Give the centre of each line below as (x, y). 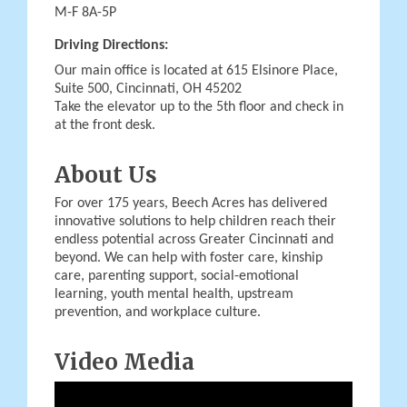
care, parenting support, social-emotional (177, 276)
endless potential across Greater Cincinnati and (194, 239)
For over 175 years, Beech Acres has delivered (191, 203)
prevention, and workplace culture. (158, 312)
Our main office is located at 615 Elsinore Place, (196, 70)
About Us (106, 174)
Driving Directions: (111, 45)
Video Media (124, 362)
